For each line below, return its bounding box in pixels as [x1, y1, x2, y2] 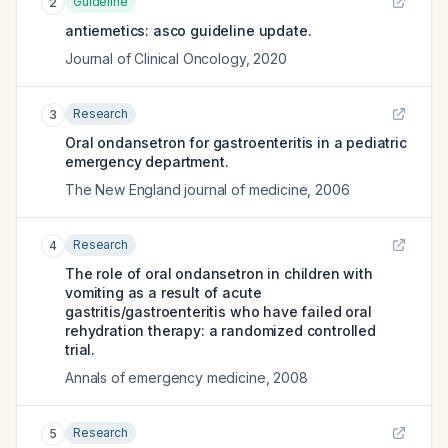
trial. [65, 341, 96, 358]
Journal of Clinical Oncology [65, 50, 246, 67]
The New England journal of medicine [65, 181, 308, 198]
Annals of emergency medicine [65, 369, 266, 386]
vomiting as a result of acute [65, 284, 262, 301]
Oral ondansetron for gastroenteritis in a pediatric [65, 134, 407, 151]
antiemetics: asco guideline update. [65, 22, 312, 39]
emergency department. [65, 153, 229, 170]
